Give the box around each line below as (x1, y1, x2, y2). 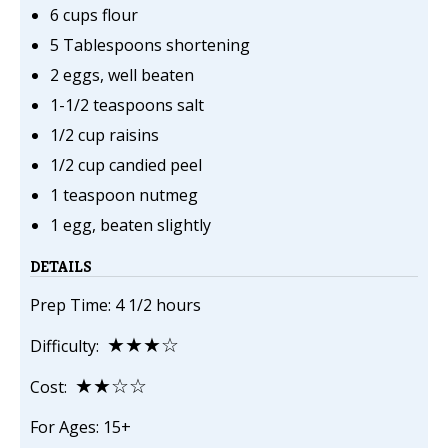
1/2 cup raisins (50, 124, 159, 147)
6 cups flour (50, 4, 138, 27)
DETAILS (30, 256, 92, 278)
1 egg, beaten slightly (50, 214, 211, 237)
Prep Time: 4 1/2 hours (30, 294, 201, 317)
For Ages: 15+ (30, 416, 131, 439)
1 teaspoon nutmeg (50, 184, 198, 207)
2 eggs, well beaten (50, 64, 194, 87)
